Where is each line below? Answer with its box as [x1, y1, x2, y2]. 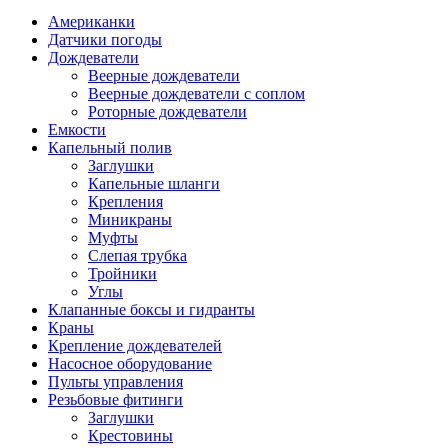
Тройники [88, 265, 157, 283]
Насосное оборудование [48, 355, 212, 373]
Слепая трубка [88, 247, 187, 265]
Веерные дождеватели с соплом [88, 85, 305, 103]
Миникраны [88, 211, 172, 229]
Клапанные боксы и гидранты [48, 301, 255, 319]
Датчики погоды [48, 31, 162, 49]
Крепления [88, 193, 163, 211]
